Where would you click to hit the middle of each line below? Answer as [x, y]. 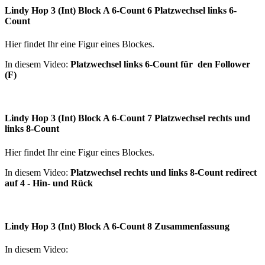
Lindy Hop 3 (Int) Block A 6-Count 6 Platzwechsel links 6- [121, 10]
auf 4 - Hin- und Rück [49, 183]
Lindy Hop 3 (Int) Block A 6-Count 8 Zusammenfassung [117, 226]
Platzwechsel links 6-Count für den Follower [160, 64]
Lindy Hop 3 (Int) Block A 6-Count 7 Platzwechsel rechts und [127, 118]
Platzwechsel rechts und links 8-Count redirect [164, 172]
